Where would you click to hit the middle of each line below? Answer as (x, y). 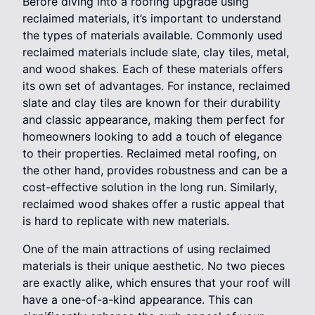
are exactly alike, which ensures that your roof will (156, 283)
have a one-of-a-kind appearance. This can (137, 300)
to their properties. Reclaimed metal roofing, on (149, 154)
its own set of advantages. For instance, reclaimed (156, 86)
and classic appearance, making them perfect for (154, 120)
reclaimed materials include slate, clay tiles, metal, (156, 52)
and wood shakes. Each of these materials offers (153, 69)
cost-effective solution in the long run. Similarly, (150, 187)
